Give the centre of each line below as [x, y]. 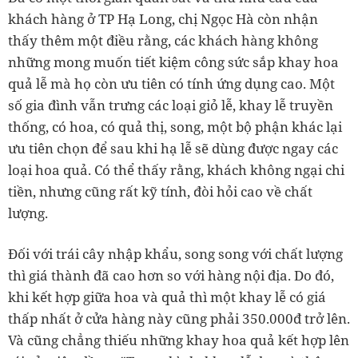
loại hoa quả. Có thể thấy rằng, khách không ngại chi [176, 170]
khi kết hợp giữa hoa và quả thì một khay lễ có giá [167, 297]
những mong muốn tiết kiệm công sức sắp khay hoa [173, 62]
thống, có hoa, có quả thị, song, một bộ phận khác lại [175, 127]
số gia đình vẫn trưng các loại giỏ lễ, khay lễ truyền [171, 105]
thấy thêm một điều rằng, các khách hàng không [163, 41]
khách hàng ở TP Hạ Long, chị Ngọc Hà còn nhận [163, 19]
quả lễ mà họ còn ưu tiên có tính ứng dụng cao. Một [171, 84]
